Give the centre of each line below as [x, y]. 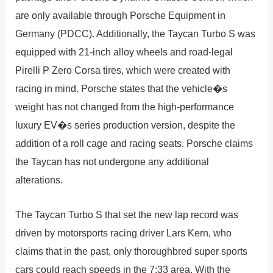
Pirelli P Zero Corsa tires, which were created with [123, 70]
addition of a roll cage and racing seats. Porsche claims [134, 144]
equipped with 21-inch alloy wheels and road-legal [124, 52]
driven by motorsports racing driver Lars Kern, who [124, 232]
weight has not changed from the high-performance [125, 107]
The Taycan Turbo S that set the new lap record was [127, 214]
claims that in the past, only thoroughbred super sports [132, 251]
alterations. [39, 180]
